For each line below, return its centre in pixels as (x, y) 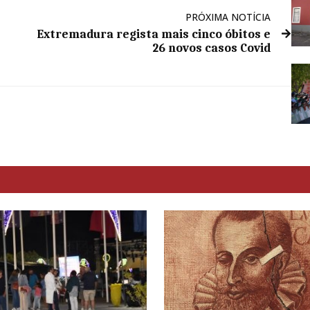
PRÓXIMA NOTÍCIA (228, 17)
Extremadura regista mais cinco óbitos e (154, 34)
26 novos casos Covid (212, 48)
